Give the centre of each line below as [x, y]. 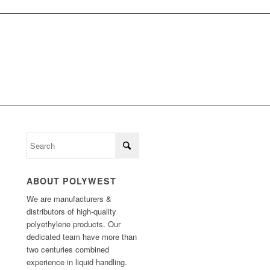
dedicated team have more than [82, 237]
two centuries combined [68, 250]
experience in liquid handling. [77, 262]
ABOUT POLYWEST [72, 181]
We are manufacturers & [69, 199]
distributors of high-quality [72, 212]
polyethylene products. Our [74, 224]
